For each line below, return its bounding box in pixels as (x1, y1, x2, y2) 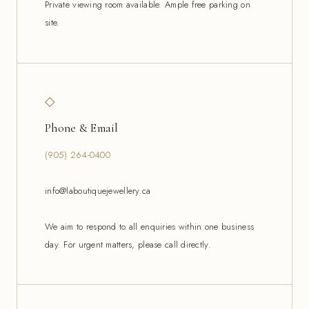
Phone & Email (45, 120, 119, 135)
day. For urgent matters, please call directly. (45, 237, 211, 251)
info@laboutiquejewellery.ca (45, 183, 151, 197)
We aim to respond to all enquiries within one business (45, 219, 255, 233)
